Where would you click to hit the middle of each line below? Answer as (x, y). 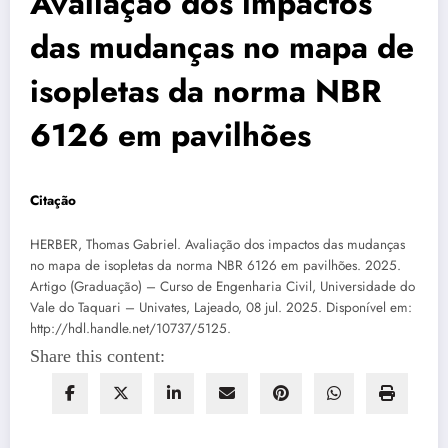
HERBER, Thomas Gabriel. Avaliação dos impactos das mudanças (217, 244)
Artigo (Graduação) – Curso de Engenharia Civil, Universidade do (222, 286)
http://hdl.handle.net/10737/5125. (130, 328)
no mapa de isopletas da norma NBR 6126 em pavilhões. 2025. (215, 265)
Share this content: (97, 355)
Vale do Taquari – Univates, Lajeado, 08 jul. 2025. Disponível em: (221, 307)
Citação (53, 201)
